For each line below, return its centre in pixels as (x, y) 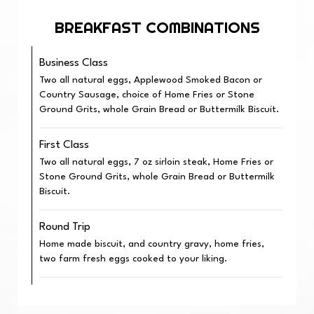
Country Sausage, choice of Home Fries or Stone (147, 95)
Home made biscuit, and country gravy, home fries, (152, 244)
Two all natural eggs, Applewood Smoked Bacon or (151, 80)
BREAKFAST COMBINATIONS (157, 27)
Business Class (74, 63)
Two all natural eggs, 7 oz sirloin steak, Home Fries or (156, 162)
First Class (64, 145)
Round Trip (65, 227)
